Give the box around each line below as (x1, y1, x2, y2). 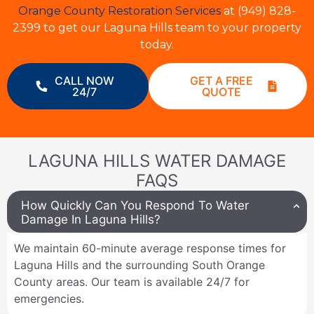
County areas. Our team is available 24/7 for (14, 275, 250, 289)
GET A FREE (189, 74, 253, 88)
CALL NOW (55, 74, 115, 88)
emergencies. (14, 292, 84, 306)
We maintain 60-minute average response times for (14, 241, 286, 256)
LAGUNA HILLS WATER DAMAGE (28, 151, 286, 172)
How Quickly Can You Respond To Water (21, 198, 249, 213)
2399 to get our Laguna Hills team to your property (13, 20, 301, 34)
